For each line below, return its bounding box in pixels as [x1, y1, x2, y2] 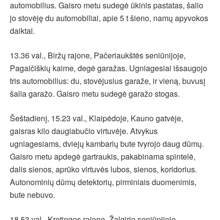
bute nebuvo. [10, 189, 55, 201]
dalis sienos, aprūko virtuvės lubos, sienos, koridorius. [10, 164, 197, 175]
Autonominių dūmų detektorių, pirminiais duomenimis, [10, 176, 196, 188]
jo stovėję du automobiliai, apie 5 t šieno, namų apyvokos [10, 12, 208, 24]
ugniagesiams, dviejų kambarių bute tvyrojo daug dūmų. [10, 138, 204, 150]
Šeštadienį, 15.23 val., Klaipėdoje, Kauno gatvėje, [10, 112, 183, 124]
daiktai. [10, 25, 35, 37]
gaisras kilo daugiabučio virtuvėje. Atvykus [10, 125, 158, 137]
